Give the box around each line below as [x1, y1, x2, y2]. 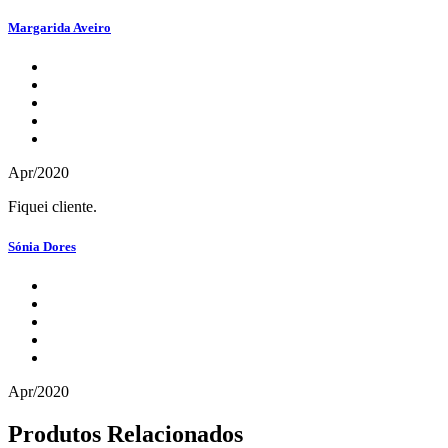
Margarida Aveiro [8, 20, 111, 36]
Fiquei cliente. [8, 198, 97, 216]
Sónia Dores [8, 238, 76, 254]
